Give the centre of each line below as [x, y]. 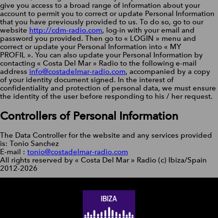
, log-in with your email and [148, 30]
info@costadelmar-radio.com [77, 72]
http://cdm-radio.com [66, 30]
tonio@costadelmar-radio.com [78, 152]
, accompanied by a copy [168, 72]
